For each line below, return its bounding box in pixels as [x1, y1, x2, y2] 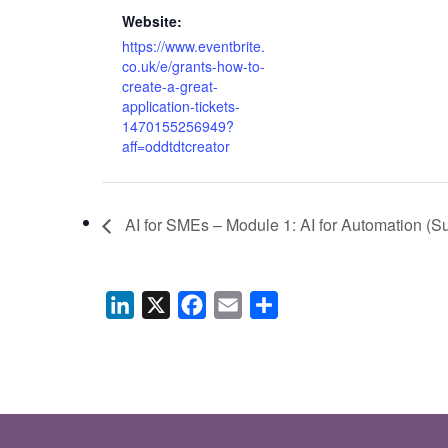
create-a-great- [122, 76, 218, 97]
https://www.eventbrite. [122, 36, 265, 57]
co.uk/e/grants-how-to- [122, 56, 265, 77]
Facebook [206, 295, 279, 315]
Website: [122, 11, 182, 32]
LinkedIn [134, 295, 192, 315]
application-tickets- [122, 96, 240, 117]
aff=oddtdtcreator [122, 136, 230, 157]
